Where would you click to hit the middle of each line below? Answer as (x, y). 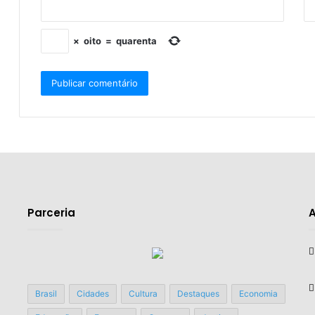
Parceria (51, 212)
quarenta (136, 40)
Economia (258, 293)
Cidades (92, 293)
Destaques (198, 293)
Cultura (143, 293)
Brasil (46, 293)
